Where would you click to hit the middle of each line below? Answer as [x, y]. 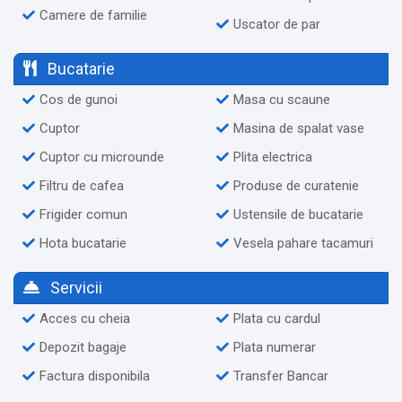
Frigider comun [83, 214]
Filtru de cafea [82, 185]
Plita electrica [273, 157]
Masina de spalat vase [299, 128]
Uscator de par [277, 24]
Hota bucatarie [83, 243]
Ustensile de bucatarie [298, 214]
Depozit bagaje [83, 347]
